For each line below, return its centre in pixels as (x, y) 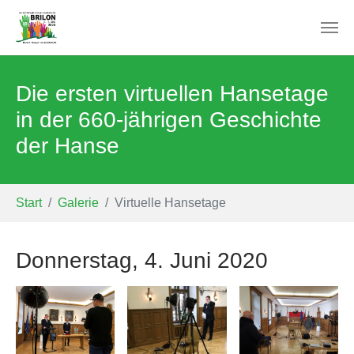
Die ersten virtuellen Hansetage (172, 94)
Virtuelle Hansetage (170, 203)
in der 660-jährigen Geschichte (169, 120)
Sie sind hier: (53, 193)
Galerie (78, 203)
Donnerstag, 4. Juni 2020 (142, 260)
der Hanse (68, 146)
